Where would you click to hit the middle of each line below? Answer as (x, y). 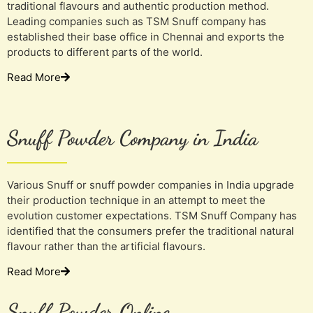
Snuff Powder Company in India (132, 137)
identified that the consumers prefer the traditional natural (151, 231)
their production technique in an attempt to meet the (136, 200)
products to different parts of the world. (105, 52)
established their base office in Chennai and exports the (146, 36)
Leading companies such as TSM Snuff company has (137, 21)
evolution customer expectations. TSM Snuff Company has (152, 215)
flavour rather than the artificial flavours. (106, 246)
